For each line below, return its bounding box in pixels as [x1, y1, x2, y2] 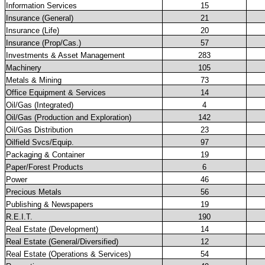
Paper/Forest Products [6, 163, 83, 172]
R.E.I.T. [6, 212, 33, 222]
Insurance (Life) [6, 26, 59, 35]
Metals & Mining [6, 76, 62, 85]
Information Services [6, 1, 77, 11]
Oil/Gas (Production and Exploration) [6, 113, 131, 122]
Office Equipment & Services [6, 88, 106, 98]
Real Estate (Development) [6, 225, 98, 234]
